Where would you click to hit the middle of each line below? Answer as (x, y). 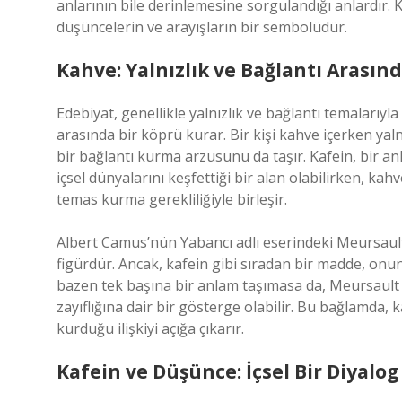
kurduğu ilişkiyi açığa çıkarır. (150, 328)
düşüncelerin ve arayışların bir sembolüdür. (202, 27)
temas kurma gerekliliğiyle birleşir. (172, 199)
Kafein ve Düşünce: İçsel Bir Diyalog (228, 371)
